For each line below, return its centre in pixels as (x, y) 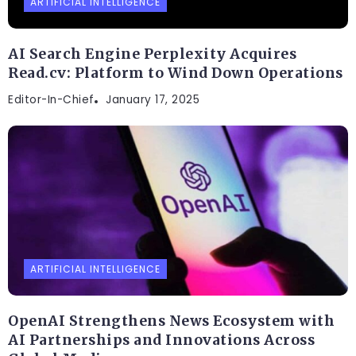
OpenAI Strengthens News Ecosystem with (171, 321)
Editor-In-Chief (51, 100)
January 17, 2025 (153, 100)
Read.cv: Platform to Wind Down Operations (176, 74)
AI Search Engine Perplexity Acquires (152, 54)
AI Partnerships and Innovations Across (161, 341)
